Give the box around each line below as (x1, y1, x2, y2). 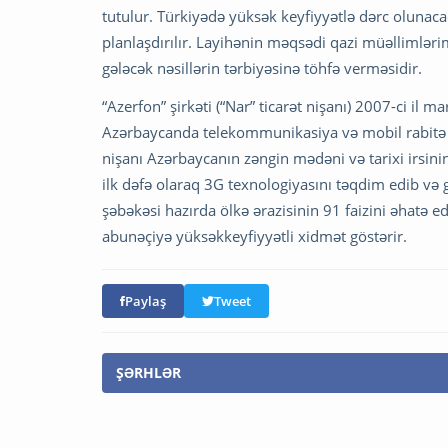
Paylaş (125, 291, 166, 310)
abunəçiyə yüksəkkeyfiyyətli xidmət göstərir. (102, 225, 407, 246)
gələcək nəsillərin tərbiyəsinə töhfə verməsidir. (102, 57, 422, 78)
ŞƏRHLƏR (116, 362, 181, 382)
